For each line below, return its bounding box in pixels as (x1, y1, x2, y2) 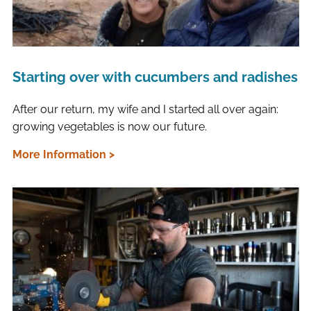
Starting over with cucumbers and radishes (12, 69, 298, 86)
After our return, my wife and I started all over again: (12, 103, 278, 117)
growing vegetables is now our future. (12, 120, 207, 134)
